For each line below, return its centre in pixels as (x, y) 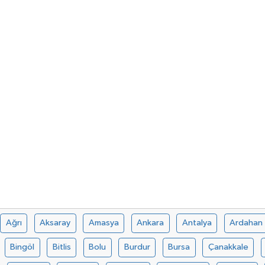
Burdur (137, 247)
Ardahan (246, 223)
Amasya (104, 223)
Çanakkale (228, 247)
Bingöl (22, 247)
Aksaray (55, 223)
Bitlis (62, 247)
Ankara (151, 223)
